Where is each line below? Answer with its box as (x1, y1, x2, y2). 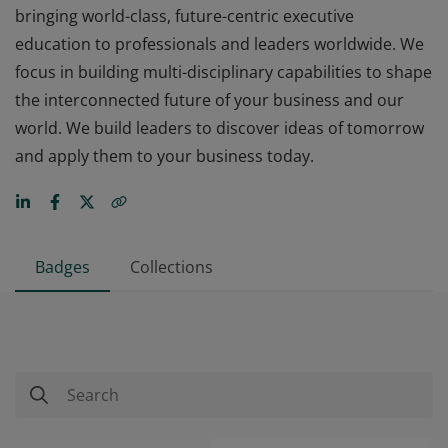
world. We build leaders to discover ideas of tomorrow (15, 117, 424, 139)
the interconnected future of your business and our (15, 89, 404, 111)
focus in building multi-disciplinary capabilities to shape (15, 61, 432, 83)
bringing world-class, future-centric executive (15, 5, 354, 27)
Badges (35, 256, 90, 278)
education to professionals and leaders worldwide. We (15, 33, 424, 55)
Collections (130, 256, 213, 278)
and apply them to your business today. (15, 145, 314, 167)
